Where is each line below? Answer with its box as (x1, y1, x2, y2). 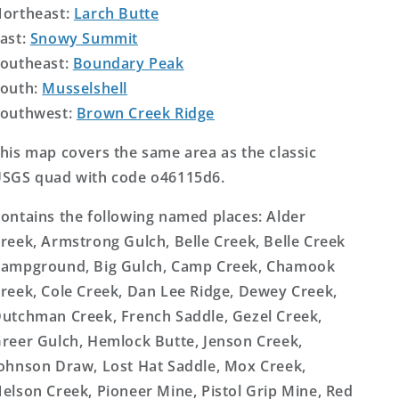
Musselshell (42, 78, 127, 98)
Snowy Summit (29, 28, 138, 48)
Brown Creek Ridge (76, 103, 215, 123)
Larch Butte (73, 4, 159, 23)
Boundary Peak (72, 53, 184, 73)
